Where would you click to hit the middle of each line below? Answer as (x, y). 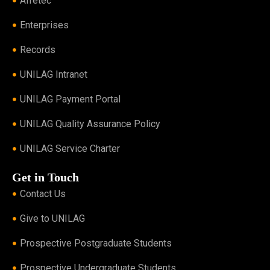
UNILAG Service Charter (70, 148)
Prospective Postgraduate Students (96, 243)
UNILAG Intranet (53, 74)
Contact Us (42, 193)
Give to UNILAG (52, 218)
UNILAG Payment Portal (70, 99)
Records (37, 49)
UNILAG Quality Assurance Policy (90, 124)
